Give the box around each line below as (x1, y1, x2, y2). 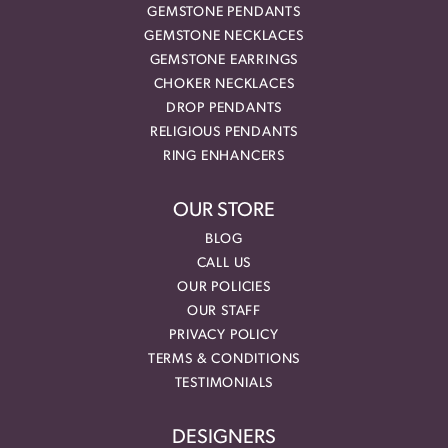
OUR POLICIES (177, 280, 271, 296)
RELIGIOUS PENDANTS (149, 125, 299, 141)
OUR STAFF (186, 304, 262, 320)
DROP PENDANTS (165, 101, 283, 117)
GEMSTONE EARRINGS (149, 53, 299, 69)
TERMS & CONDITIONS (147, 352, 301, 368)
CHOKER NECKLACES (153, 77, 295, 93)
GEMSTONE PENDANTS (147, 5, 301, 21)
